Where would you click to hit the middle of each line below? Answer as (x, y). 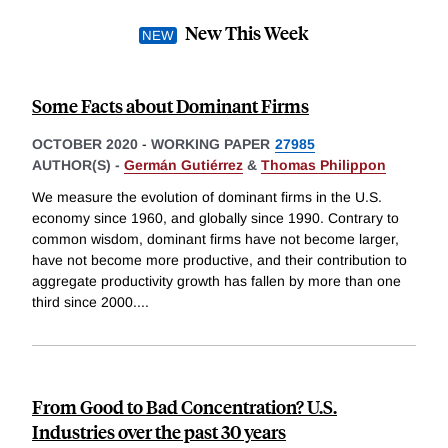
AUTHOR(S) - (78, 165)
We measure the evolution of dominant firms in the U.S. (207, 197)
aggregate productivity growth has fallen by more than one (216, 281)
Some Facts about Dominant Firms (170, 106)
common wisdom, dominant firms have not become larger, (215, 239)
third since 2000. (84, 302)
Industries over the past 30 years (159, 432)
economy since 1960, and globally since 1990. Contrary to (215, 218)
